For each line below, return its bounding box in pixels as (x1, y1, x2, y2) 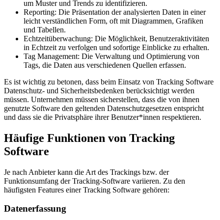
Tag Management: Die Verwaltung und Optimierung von (24, 52, 199, 60)
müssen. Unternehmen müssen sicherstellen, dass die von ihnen (4, 95, 199, 104)
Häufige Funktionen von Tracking (4, 131, 175, 144)
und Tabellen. (24, 25, 66, 34)
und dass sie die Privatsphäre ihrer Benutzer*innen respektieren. (4, 112, 201, 121)
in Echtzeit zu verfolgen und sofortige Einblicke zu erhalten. (24, 43, 209, 52)
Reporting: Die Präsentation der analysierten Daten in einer (24, 7, 206, 16)
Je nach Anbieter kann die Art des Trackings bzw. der (4, 167, 169, 176)
